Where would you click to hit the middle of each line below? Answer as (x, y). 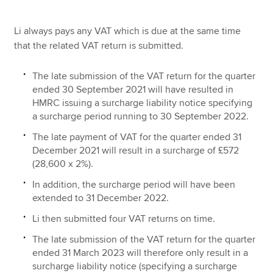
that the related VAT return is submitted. (99, 46)
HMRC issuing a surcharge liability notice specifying (143, 103)
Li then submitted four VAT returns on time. (124, 218)
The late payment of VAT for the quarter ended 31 (137, 137)
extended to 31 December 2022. (101, 198)
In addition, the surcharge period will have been (134, 184)
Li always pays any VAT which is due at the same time (128, 31)
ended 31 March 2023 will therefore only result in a (140, 253)
